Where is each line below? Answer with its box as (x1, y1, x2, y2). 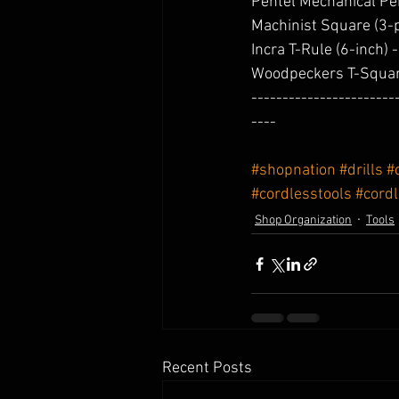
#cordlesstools (251, 185, 352, 205)
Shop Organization (255, 212, 352, 228)
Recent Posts (162, 359, 252, 379)
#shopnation (251, 161, 336, 181)
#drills (339, 161, 383, 181)
